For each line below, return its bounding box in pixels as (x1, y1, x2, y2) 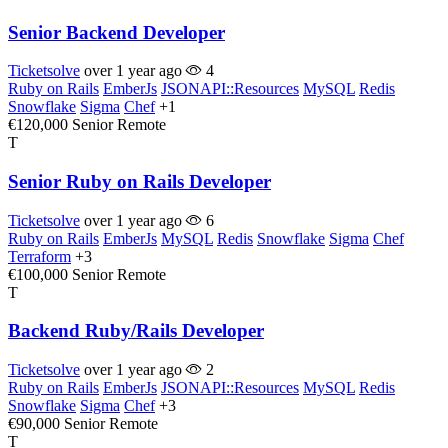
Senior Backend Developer (8, 21, 225, 43)
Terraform (8, 247, 71, 265)
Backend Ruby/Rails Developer (8, 320, 264, 342)
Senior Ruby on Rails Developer (8, 171, 271, 193)
